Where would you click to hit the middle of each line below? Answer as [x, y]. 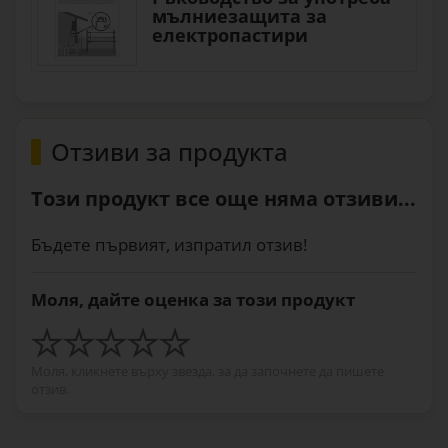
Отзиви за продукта [169, 151]
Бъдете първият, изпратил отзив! [169, 244]
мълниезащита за [239, 15]
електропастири [230, 34]
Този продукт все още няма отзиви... [223, 198]
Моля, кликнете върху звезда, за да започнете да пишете [207, 371]
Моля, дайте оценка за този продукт [193, 299]
